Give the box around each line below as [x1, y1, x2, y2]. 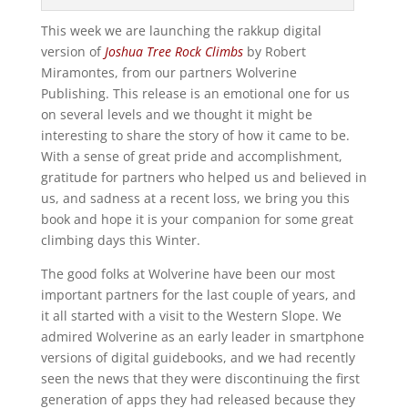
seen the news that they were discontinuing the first [40, 370, 360, 388]
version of [40, 43, 105, 61]
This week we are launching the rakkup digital [40, 22, 321, 40]
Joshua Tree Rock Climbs [104, 43, 243, 61]
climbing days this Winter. [40, 231, 200, 250]
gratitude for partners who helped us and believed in [40, 168, 367, 187]
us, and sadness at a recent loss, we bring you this [40, 189, 350, 208]
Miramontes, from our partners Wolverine [40, 64, 297, 82]
